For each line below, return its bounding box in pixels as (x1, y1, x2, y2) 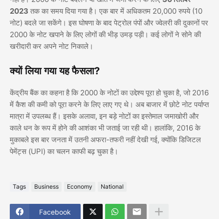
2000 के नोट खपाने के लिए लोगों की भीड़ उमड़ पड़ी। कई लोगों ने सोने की (10, 29, 201, 39)
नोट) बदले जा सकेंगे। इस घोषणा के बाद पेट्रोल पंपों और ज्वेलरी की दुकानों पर (10, 18, 208, 27)
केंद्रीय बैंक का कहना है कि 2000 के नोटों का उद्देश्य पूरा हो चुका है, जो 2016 (10, 88, 209, 97)
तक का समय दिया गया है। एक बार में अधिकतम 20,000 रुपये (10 (28, 6, 202, 16)
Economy (67, 183, 92, 191)
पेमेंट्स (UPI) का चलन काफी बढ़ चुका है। (10, 146, 118, 156)
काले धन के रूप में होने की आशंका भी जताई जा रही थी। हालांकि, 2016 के (10, 123, 200, 132)
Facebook (39, 208, 71, 217)
